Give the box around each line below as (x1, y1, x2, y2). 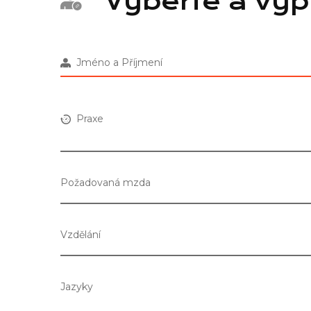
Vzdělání (60, 228, 101, 241)
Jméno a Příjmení (71, 56, 162, 69)
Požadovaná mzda (60, 176, 151, 189)
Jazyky (60, 280, 93, 293)
